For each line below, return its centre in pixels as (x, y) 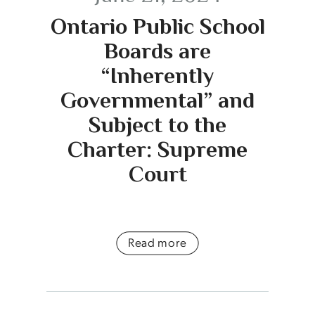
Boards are (157, 50)
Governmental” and (157, 99)
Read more (157, 242)
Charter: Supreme (157, 149)
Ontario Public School (157, 26)
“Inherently (157, 75)
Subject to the (157, 124)
